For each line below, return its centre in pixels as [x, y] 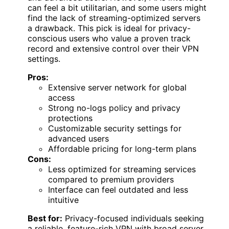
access [61, 98]
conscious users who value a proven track [109, 39]
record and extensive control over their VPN [113, 49]
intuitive [63, 200]
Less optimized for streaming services [122, 169]
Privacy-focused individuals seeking [133, 219]
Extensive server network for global [117, 88]
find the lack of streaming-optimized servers [114, 18]
